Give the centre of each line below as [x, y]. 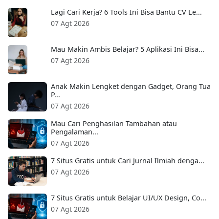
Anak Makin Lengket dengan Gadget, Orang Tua [131, 87]
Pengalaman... [75, 132]
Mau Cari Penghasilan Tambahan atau [114, 124]
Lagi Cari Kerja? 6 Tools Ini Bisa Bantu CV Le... [126, 12]
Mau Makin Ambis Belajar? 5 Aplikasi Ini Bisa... [128, 49]
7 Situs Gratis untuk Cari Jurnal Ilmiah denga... [128, 161]
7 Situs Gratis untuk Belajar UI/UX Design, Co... [129, 198]
